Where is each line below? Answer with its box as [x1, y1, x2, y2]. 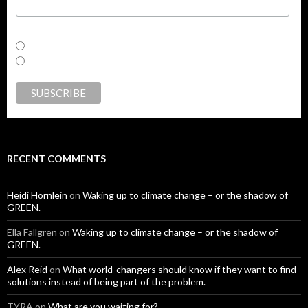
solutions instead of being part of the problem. [7, 275, 206, 287]
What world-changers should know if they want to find [63, 263, 296, 275]
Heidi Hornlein [7, 188, 67, 201]
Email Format [15, 25, 77, 36]
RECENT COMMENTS [7, 152, 106, 164]
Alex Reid [7, 263, 47, 275]
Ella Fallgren [7, 225, 57, 238]
